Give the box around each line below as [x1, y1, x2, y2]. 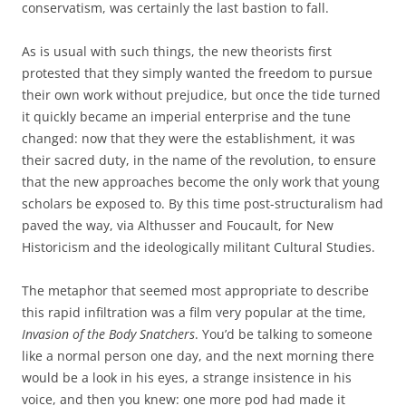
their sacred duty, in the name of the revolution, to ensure [22, 151, 376, 169]
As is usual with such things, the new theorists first [22, 43, 332, 60]
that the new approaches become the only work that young [22, 173, 380, 190]
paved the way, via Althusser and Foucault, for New [22, 217, 333, 234]
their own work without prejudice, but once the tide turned [22, 86, 381, 103]
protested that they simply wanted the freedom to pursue [22, 64, 372, 82]
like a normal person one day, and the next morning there [22, 347, 374, 364]
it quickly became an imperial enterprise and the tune [22, 108, 351, 125]
